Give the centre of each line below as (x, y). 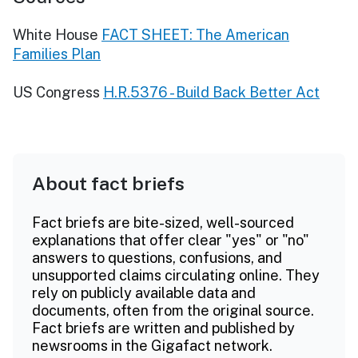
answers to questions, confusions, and (157, 257)
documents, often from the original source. (173, 310)
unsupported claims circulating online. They (176, 275)
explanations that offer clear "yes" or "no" (171, 240)
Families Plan (57, 54)
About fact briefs (108, 183)
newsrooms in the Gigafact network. (152, 345)
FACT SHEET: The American (195, 34)
